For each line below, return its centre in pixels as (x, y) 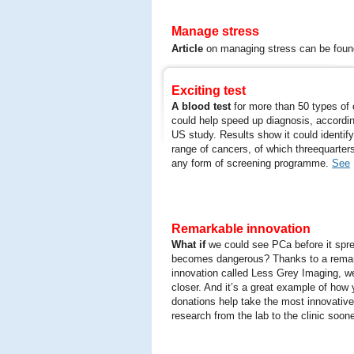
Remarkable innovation (241, 229)
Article (187, 49)
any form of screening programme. (252, 163)
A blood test (201, 106)
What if (188, 245)
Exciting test (209, 90)
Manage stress (215, 31)
